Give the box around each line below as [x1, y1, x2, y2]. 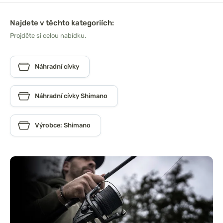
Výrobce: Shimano [35, 121, 91, 129]
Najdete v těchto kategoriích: [10, 18, 114, 28]
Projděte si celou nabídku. [10, 32, 86, 40]
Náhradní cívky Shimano [35, 92, 108, 100]
